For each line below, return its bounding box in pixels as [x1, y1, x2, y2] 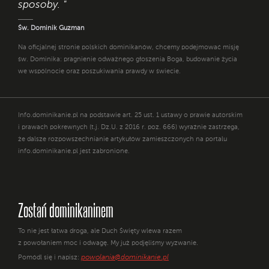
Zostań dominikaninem [18, 199, 113, 221]
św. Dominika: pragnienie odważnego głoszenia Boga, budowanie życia [18, 56, 237, 64]
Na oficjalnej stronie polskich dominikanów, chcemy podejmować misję [18, 44, 239, 52]
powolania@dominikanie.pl [81, 254, 169, 262]
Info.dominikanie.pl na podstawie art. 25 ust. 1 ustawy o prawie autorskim [18, 112, 243, 119]
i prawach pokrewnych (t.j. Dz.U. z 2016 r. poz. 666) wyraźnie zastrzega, [18, 124, 240, 131]
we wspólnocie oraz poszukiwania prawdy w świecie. [18, 68, 181, 76]
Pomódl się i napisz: [18, 255, 81, 262]
